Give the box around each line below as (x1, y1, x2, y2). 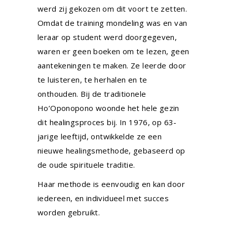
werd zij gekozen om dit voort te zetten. (37, 4, 187, 14)
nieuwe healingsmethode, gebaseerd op (37, 145, 185, 156)
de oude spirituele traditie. (37, 160, 135, 170)
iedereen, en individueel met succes (37, 193, 169, 203)
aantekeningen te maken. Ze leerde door (37, 60, 186, 70)
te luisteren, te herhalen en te (37, 74, 147, 85)
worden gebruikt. (37, 207, 100, 217)
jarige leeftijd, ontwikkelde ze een (37, 131, 162, 141)
